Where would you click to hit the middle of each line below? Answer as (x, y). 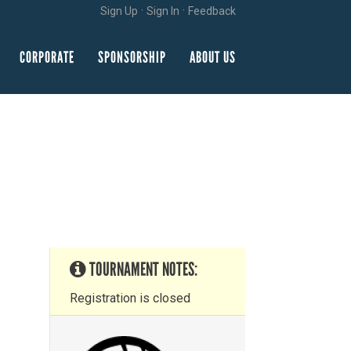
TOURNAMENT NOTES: (142, 270)
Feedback (212, 11)
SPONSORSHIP (132, 57)
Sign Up (119, 11)
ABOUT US (213, 57)
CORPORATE (47, 57)
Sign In (163, 11)
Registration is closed (130, 298)
